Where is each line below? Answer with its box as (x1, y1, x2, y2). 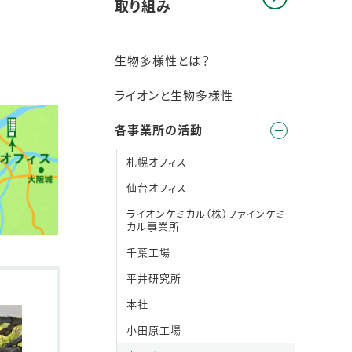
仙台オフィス (126, 180, 187, 195)
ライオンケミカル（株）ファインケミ (126, 206, 286, 221)
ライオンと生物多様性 (115, 86, 233, 103)
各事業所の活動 (115, 121, 203, 137)
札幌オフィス (126, 154, 187, 169)
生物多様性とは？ (115, 52, 211, 68)
